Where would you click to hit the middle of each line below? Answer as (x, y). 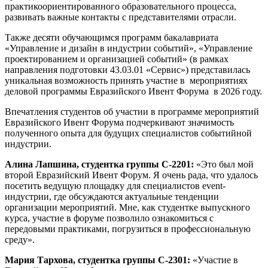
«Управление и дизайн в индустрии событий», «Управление (129, 48)
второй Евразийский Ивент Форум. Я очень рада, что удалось (131, 175)
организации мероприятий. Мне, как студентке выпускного (127, 207)
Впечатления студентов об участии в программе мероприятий (132, 111)
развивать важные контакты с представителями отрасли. (121, 17)
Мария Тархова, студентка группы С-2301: (99, 260)
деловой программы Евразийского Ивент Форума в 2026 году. (133, 91)
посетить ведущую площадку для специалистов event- (115, 185)
